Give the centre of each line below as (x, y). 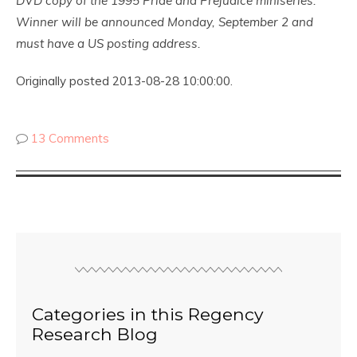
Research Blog (95, 334)
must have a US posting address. (110, 43)
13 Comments (70, 138)
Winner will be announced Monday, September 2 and (165, 22)
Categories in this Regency (148, 314)
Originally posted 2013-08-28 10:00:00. (124, 81)
